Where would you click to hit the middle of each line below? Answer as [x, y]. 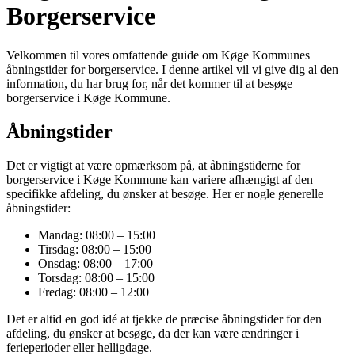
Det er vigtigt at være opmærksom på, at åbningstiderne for [153, 165]
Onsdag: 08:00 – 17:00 [95, 263]
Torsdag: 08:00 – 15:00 [96, 277]
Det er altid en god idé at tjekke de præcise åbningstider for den [164, 319]
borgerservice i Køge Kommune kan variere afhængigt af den [160, 179]
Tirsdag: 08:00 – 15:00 [95, 249]
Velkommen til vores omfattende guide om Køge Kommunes [158, 55]
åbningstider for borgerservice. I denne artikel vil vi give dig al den [172, 69]
